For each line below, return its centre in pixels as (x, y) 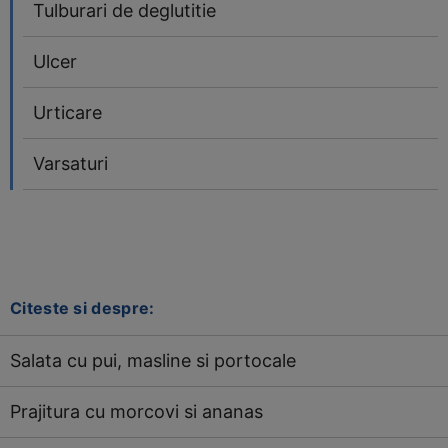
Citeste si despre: (82, 308)
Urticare (67, 112)
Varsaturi (70, 163)
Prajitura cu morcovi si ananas (136, 411)
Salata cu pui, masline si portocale (153, 360)
